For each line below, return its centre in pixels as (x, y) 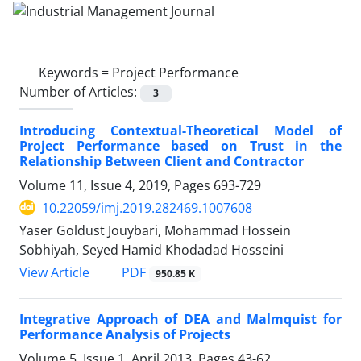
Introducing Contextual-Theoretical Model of (180, 130)
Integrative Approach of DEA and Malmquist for (180, 320)
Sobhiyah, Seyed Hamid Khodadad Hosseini (151, 249)
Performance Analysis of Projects (125, 335)
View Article (54, 272)
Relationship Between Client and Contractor (162, 161)
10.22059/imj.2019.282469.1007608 (147, 207)
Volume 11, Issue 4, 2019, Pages (116, 185)
